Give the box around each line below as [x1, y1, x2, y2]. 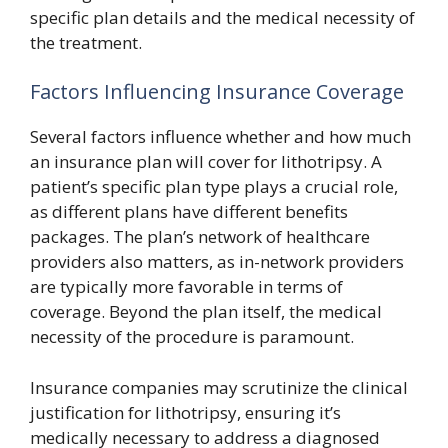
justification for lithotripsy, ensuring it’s [30, 400, 341, 424]
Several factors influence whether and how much [30, 125, 411, 149]
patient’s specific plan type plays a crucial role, [30, 175, 398, 199]
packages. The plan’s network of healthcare [30, 225, 370, 249]
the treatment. [30, 30, 142, 54]
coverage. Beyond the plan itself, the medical [30, 300, 382, 324]
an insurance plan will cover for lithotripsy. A [30, 150, 382, 174]
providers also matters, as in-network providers [30, 250, 404, 274]
